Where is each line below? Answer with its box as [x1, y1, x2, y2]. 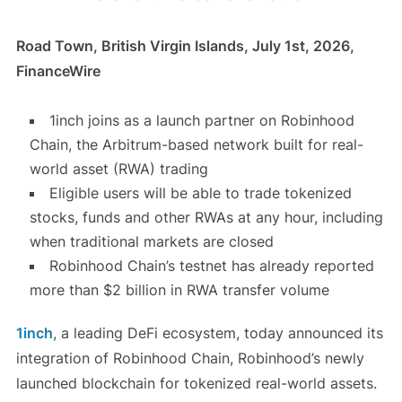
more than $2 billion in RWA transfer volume [29, 281, 329, 300]
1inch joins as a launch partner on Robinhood [48, 111, 354, 130]
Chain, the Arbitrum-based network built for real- [29, 135, 363, 154]
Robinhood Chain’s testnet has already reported [48, 257, 374, 275]
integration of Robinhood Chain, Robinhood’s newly [15, 349, 364, 368]
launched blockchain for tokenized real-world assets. [15, 374, 377, 393]
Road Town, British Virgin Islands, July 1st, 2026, [15, 37, 354, 56]
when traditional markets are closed [29, 232, 278, 251]
